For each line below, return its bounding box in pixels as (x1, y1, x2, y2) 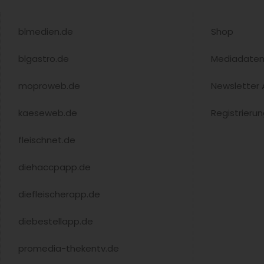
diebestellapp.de (18, 214, 93, 227)
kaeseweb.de (18, 106, 77, 119)
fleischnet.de (18, 133, 75, 146)
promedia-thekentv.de (18, 242, 119, 255)
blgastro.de (18, 52, 69, 65)
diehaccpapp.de (18, 160, 91, 173)
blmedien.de (18, 25, 73, 38)
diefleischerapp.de (18, 187, 100, 200)
